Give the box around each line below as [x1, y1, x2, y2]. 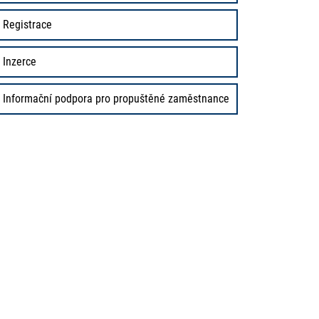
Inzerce [3, 55, 36, 69]
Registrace [3, 18, 52, 32]
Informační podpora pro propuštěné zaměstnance [3, 92, 229, 106]
